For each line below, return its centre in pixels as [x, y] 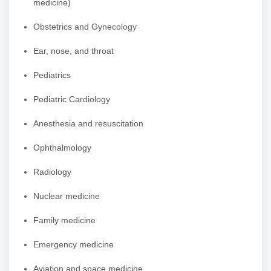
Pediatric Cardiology [72, 100]
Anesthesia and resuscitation [88, 124]
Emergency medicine [73, 245]
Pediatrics [52, 75]
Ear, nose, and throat [73, 51]
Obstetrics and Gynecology [85, 27]
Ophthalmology [62, 148]
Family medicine [64, 220]
